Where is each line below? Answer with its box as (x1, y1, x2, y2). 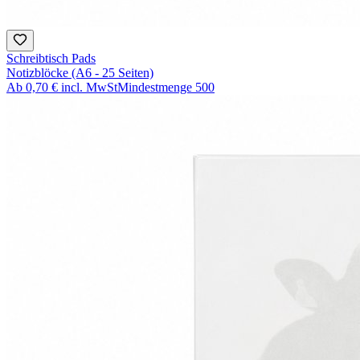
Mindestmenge (117, 80, 192, 95)
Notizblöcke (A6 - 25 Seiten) (6, 66, 153, 80)
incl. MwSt (61, 80, 117, 95)
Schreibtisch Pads (6, 51, 96, 66)
